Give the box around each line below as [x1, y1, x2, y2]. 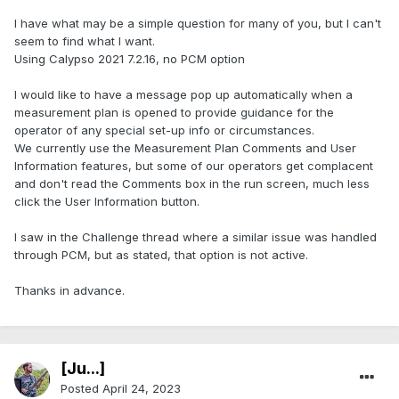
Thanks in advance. [14, 283, 125, 298]
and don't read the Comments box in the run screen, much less [14, 176, 370, 191]
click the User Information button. [14, 194, 199, 209]
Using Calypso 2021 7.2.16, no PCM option [14, 52, 245, 67]
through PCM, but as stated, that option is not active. [14, 248, 308, 263]
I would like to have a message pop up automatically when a [14, 87, 353, 102]
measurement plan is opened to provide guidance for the [14, 105, 334, 120]
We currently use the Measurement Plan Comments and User [14, 141, 356, 156]
